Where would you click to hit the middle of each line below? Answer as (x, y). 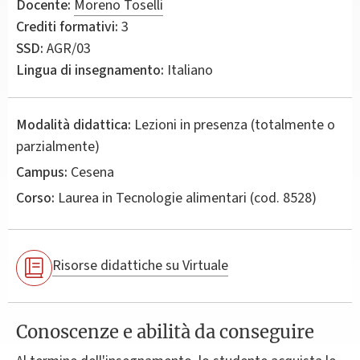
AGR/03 (67, 48)
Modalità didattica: (74, 125)
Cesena (91, 172)
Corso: (35, 198)
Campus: (42, 172)
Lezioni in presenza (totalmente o (235, 125)
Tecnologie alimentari (181, 198)
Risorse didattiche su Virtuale (140, 266)
